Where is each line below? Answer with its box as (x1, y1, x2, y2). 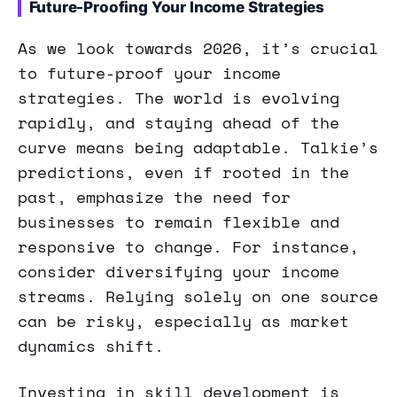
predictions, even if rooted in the (18, 160, 349, 183)
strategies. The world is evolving (18, 85, 339, 109)
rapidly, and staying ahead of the (18, 110, 339, 134)
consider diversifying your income (18, 259, 339, 283)
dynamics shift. (18, 333, 164, 357)
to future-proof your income (18, 60, 281, 84)
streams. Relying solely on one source (18, 284, 378, 307)
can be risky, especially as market (18, 308, 349, 332)
